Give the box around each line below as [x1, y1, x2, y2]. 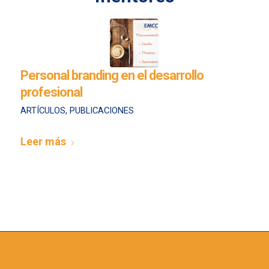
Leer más [20, 134, 66, 148]
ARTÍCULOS [20, 105, 65, 116]
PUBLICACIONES [69, 105, 134, 116]
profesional [20, 85, 82, 100]
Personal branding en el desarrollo [20, 68, 204, 83]
